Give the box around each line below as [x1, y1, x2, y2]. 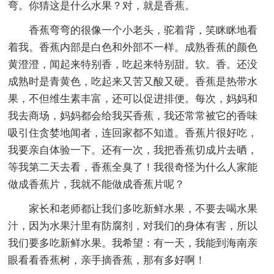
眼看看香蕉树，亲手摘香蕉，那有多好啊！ [8, 254, 206, 266]
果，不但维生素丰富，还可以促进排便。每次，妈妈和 [8, 92, 258, 105]
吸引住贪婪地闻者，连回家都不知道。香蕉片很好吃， [8, 127, 258, 139]
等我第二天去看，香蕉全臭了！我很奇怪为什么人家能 [8, 161, 258, 173]
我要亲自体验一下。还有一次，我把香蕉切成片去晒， [8, 144, 258, 156]
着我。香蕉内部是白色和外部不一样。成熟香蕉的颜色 [8, 41, 258, 53]
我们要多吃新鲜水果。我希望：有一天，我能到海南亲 [8, 237, 258, 249]
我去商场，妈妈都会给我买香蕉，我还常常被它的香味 [8, 109, 258, 122]
